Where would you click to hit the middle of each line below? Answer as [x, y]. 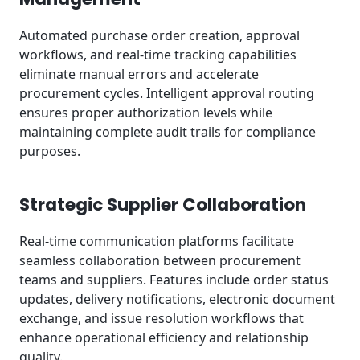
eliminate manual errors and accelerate [139, 74]
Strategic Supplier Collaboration [163, 204]
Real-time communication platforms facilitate [157, 241]
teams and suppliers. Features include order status [174, 279]
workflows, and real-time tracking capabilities [158, 55]
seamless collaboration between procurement [160, 260]
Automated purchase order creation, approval [160, 36]
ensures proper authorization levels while [146, 113]
